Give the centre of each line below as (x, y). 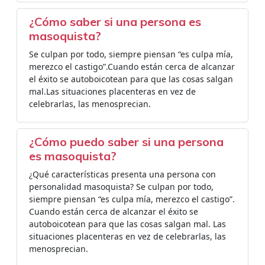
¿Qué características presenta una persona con (122, 174)
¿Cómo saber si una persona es (115, 22)
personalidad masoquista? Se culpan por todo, (121, 187)
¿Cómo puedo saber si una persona (126, 142)
